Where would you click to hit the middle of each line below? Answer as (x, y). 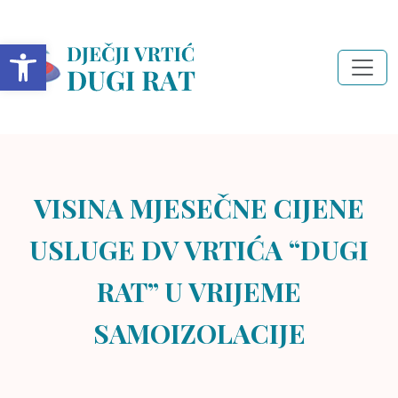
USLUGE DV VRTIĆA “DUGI (199, 250)
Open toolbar (60, 52)
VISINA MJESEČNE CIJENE (199, 208)
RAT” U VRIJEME (199, 291)
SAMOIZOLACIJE (199, 333)
